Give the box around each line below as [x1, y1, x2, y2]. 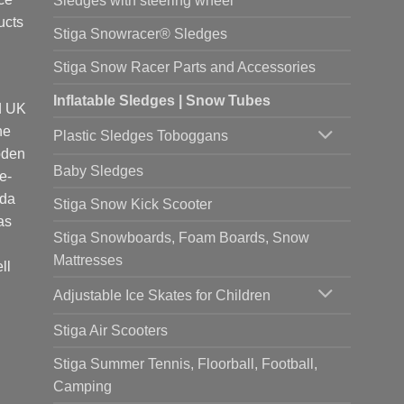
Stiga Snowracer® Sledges [53, 26, 227, 42]
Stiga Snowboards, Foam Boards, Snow [53, 229, 309, 245]
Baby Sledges [53, 162, 143, 179]
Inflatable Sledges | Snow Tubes [53, 93, 271, 109]
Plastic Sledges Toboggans [53, 128, 228, 144]
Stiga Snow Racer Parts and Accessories [53, 60, 316, 76]
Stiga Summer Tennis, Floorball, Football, [53, 355, 317, 372]
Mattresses [53, 252, 123, 268]
